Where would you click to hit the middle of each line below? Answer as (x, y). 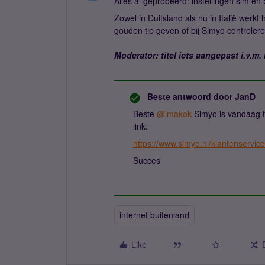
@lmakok (174, 114)
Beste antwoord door (190, 96)
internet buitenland (154, 215)
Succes (147, 160)
